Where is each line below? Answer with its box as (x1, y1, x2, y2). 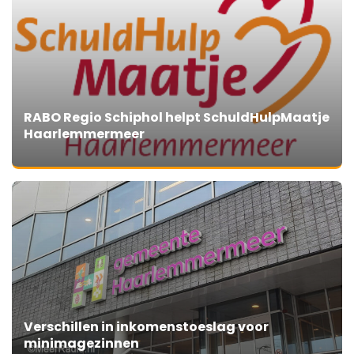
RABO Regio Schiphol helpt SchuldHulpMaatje (24, 108, 330, 127)
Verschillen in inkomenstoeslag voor (24, 318, 269, 337)
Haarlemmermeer (24, 125, 145, 144)
